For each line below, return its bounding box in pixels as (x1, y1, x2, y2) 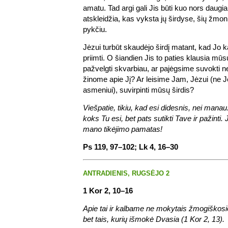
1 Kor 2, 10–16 (83, 186, 133, 195)
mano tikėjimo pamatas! (83, 124, 162, 133)
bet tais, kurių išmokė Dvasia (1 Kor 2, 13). (83, 214, 224, 223)
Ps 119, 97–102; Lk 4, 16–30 (83, 142, 178, 151)
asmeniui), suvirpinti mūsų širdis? (83, 85, 194, 94)
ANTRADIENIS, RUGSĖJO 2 (83, 169, 169, 177)
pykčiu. (83, 24, 107, 34)
